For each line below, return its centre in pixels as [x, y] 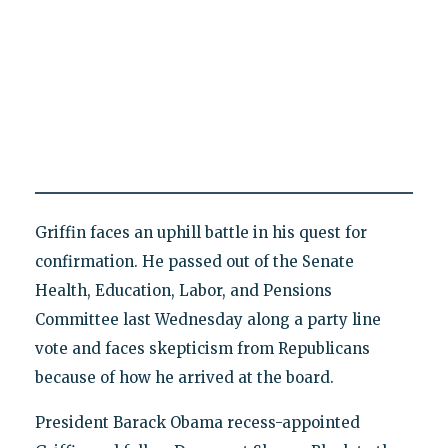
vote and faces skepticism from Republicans [202, 349]
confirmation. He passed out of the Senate [194, 262]
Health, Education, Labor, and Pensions [183, 291]
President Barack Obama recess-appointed [197, 423]
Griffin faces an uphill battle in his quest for [200, 233]
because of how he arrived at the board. [184, 378]
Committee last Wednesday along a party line [207, 320]
